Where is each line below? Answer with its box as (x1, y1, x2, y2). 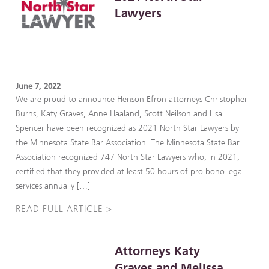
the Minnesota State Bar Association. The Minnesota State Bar (16, 137, 240, 148)
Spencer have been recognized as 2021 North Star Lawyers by (16, 122, 240, 133)
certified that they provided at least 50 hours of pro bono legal (16, 166, 244, 177)
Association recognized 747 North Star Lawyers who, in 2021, (16, 151, 240, 162)
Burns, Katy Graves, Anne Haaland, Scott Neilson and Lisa (16, 108, 223, 119)
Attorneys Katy (115, 244, 201, 258)
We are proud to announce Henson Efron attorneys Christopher (16, 94, 248, 104)
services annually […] (16, 180, 91, 191)
